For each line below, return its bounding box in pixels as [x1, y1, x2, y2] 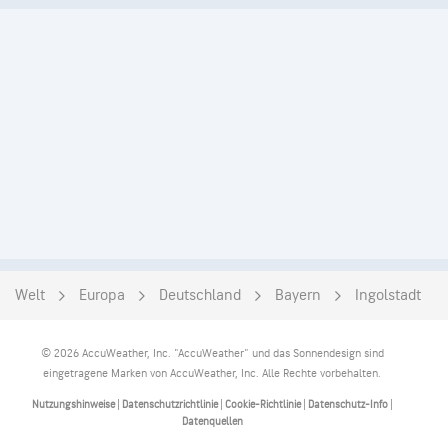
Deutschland [159, 286, 241, 305]
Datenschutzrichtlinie [121, 398, 220, 411]
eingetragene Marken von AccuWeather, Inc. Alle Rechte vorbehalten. [43, 366, 381, 381]
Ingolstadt [355, 286, 421, 305]
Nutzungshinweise [31, 398, 117, 411]
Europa [79, 286, 125, 305]
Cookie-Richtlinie [224, 398, 303, 411]
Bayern [275, 286, 321, 305]
